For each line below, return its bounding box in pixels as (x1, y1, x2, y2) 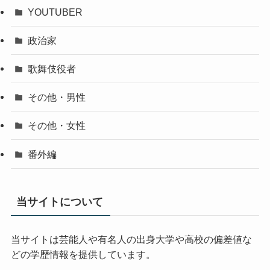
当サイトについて (16, 195, 103, 208)
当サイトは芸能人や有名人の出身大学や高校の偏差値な (10, 233, 252, 245)
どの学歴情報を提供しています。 (10, 248, 155, 260)
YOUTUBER (28, 6, 83, 17)
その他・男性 (28, 92, 86, 103)
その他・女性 (28, 120, 86, 131)
